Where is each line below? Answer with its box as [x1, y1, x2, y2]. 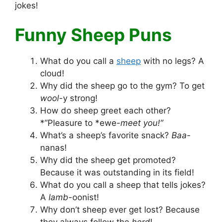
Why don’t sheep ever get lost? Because [40, 205, 200, 215]
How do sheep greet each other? [40, 106, 171, 116]
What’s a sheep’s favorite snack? [40, 130, 171, 141]
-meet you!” [116, 118, 163, 128]
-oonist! [68, 192, 99, 203]
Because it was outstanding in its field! [40, 167, 194, 178]
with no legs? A [141, 56, 204, 66]
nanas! [40, 143, 67, 153]
